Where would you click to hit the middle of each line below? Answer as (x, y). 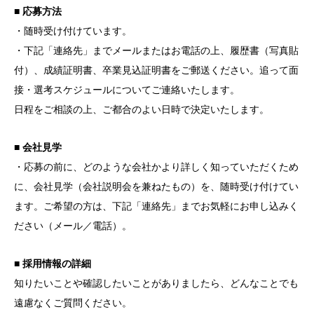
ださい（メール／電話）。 (73, 225)
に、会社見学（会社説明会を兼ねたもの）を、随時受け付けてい (156, 186)
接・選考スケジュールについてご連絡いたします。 (127, 89)
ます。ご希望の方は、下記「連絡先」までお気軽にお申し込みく (156, 206)
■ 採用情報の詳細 (53, 263)
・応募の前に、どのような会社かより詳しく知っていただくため (156, 166)
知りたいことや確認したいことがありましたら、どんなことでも (156, 283)
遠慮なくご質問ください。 (73, 302)
